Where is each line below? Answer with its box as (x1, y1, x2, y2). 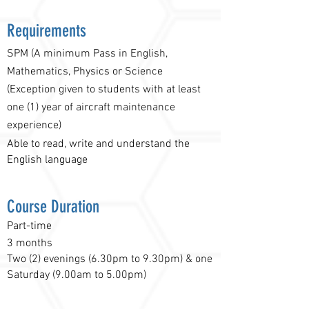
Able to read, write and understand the (7, 137, 190, 151)
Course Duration (7, 197, 99, 217)
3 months (7, 237, 52, 250)
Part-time (7, 219, 52, 233)
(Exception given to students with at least (7, 83, 201, 97)
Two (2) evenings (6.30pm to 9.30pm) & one (7, 252, 212, 266)
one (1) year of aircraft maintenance (7, 101, 175, 114)
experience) (7, 119, 61, 132)
